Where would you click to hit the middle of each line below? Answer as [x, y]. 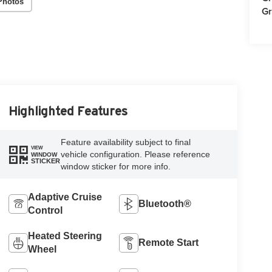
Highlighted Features [68, 111]
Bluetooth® [165, 204]
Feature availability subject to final [125, 142]
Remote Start [169, 243]
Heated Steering [65, 236]
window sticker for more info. [115, 167]
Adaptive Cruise [65, 197]
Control [45, 211]
